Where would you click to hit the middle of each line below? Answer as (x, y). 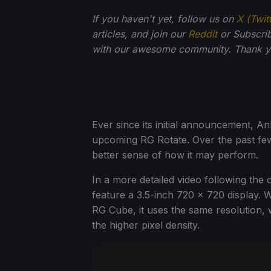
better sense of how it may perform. (175, 155)
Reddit (203, 34)
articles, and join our (140, 34)
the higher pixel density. (146, 225)
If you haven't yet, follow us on (164, 18)
